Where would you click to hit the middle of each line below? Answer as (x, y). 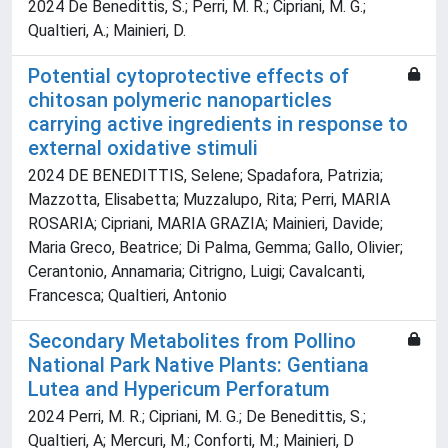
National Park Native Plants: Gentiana (198, 365)
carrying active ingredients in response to (218, 124)
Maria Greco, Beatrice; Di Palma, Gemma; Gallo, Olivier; (215, 248)
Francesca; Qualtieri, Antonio (127, 296)
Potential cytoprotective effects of (188, 76)
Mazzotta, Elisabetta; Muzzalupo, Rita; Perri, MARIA (209, 200)
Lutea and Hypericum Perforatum (179, 389)
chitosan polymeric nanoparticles (180, 100)
